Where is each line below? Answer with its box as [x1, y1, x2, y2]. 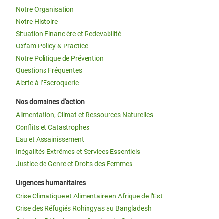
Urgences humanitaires [16, 179, 86, 187]
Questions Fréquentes [16, 66, 82, 74]
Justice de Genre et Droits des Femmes [16, 160, 132, 168]
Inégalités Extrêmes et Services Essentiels [16, 148, 140, 155]
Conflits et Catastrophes [16, 123, 89, 131]
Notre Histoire [16, 18, 58, 25]
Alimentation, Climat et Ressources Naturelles [16, 111, 153, 119]
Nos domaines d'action [16, 98, 85, 106]
